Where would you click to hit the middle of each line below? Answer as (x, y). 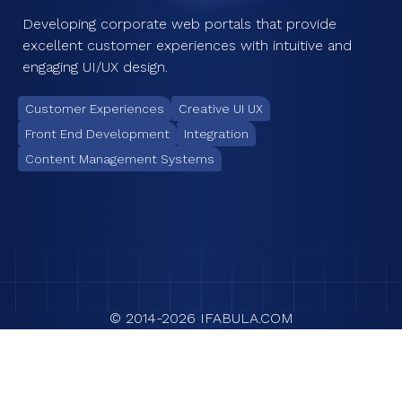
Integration (216, 134)
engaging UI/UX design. (95, 67)
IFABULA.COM (244, 318)
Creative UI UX (221, 109)
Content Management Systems (120, 159)
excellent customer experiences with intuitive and (187, 45)
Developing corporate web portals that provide (179, 24)
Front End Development (97, 134)
